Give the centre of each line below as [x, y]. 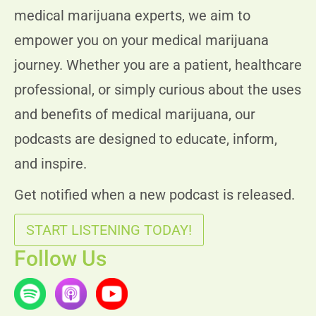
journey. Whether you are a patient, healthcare [158, 65]
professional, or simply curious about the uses [158, 90]
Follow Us [60, 259]
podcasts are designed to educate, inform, [146, 139]
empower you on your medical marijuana [141, 41]
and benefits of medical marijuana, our [135, 115]
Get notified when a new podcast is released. [154, 195]
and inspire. [50, 164]
